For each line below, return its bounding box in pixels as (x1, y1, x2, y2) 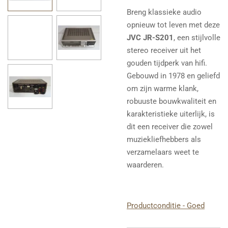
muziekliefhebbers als (127, 135, 201, 145)
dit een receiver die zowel (127, 122, 213, 132)
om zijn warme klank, (127, 84, 198, 94)
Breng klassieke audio (127, 8, 202, 17)
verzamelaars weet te (127, 148, 199, 157)
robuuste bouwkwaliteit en (127, 97, 216, 106)
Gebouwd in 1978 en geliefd (127, 71, 220, 81)
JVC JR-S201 (127, 33, 174, 43)
